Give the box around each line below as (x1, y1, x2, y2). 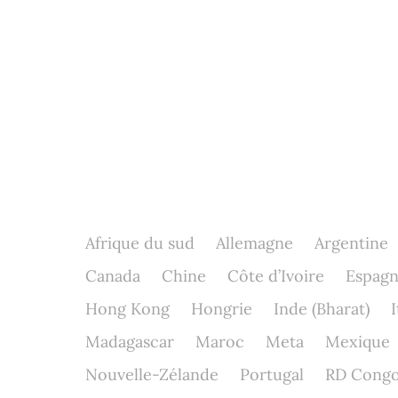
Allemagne (215, 233, 293, 253)
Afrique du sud (84, 233, 195, 253)
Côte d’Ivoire (227, 266, 324, 286)
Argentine (314, 233, 388, 253)
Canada (84, 266, 140, 286)
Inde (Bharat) (273, 298, 370, 319)
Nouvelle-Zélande (84, 364, 219, 385)
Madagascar (84, 331, 174, 352)
